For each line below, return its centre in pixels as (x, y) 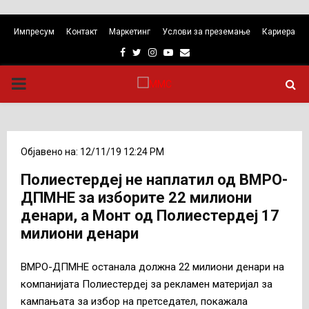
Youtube (191, 52)
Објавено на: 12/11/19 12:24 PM (92, 152)
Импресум (34, 32)
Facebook (146, 52)
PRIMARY (46, 83)
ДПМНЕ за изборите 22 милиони (136, 198)
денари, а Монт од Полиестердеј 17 (150, 216)
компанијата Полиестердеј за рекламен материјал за (147, 284)
